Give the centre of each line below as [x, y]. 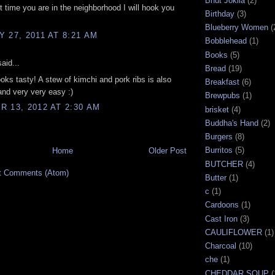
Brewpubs [223, 96]
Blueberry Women [237, 28]
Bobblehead [226, 41]
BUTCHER [224, 164]
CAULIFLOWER [234, 232]
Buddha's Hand [232, 123]
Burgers [219, 137]
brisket [217, 109]
